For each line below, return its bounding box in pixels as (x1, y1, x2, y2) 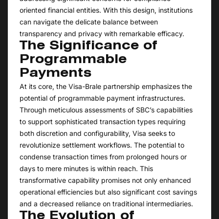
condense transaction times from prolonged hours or (20, 153, 187, 161)
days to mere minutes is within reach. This (20, 164, 153, 173)
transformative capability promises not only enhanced (20, 176, 191, 185)
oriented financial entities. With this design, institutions (20, 6, 193, 15)
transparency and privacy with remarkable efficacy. (20, 29, 184, 38)
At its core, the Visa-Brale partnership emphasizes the (20, 82, 192, 91)
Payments (20, 68, 92, 80)
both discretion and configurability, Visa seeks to (20, 129, 175, 138)
